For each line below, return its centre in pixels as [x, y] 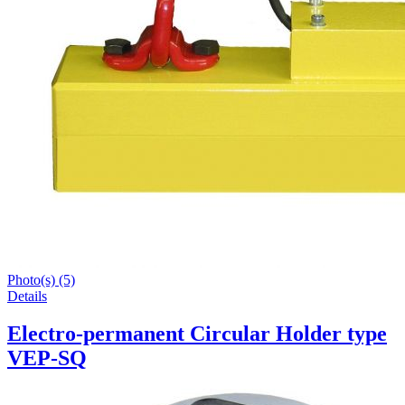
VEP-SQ [47, 358]
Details [27, 296]
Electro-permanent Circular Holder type [197, 334]
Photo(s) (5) [41, 279]
